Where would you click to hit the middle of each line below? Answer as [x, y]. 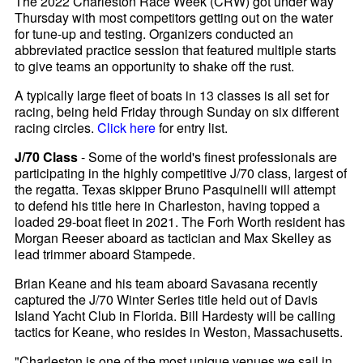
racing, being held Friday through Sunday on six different [177, 112]
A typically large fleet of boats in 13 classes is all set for [172, 96]
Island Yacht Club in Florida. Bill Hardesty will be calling [175, 316]
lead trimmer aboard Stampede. [105, 254]
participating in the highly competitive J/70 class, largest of [181, 173]
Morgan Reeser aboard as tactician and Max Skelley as [173, 238]
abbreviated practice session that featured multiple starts [176, 50]
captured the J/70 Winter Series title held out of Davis [167, 300]
